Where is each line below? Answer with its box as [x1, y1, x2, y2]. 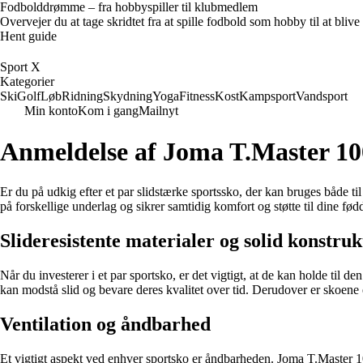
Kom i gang [78, 104, 139, 117]
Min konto [24, 104, 78, 117]
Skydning [103, 89, 152, 103]
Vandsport [296, 89, 348, 103]
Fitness [179, 89, 215, 103]
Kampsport [239, 89, 296, 103]
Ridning [62, 89, 103, 103]
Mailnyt [139, 104, 178, 117]
